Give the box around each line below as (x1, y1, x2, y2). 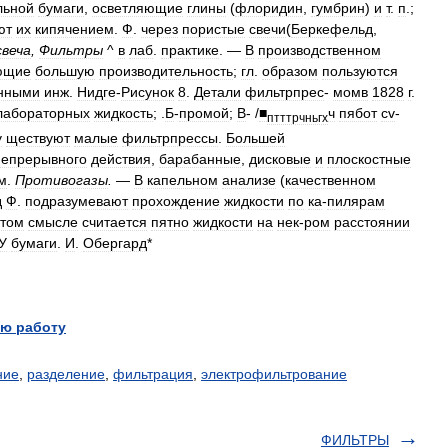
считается (82, 213, 147, 230)
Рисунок (121, 84, 174, 100)
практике (161, 42, 219, 58)
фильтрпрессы (122, 129, 218, 146)
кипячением (35, 21, 114, 37)
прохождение (132, 192, 220, 209)
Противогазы (15, 171, 108, 188)
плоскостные (327, 150, 411, 167)
